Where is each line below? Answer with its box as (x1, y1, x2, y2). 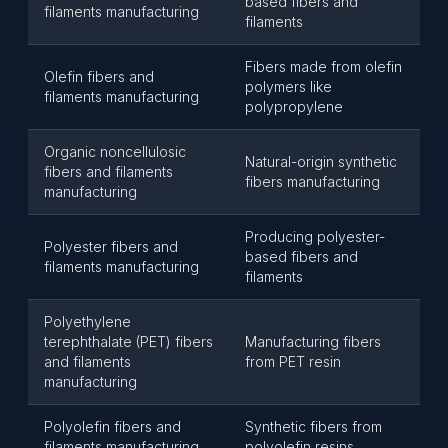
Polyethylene (44, 313, 131, 330)
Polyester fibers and (44, 238, 178, 255)
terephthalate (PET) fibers (44, 333, 213, 350)
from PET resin (245, 353, 341, 370)
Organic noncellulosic (44, 143, 186, 160)
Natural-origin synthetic (245, 153, 397, 170)
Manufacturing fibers (245, 333, 381, 350)
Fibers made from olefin (245, 58, 402, 75)
